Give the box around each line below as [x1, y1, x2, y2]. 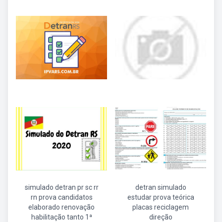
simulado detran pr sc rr [24, 183, 99, 191]
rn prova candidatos [30, 193, 93, 201]
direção [149, 213, 172, 221]
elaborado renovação [28, 203, 95, 211]
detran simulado [135, 183, 186, 191]
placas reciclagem [132, 203, 189, 211]
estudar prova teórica [127, 193, 194, 201]
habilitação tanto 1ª [31, 213, 92, 221]
